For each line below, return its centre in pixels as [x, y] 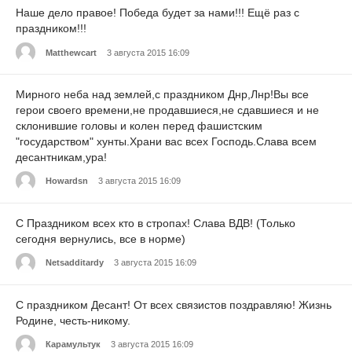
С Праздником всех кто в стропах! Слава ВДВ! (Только [156, 223]
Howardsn [67, 181]
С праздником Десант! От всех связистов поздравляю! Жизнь [174, 304]
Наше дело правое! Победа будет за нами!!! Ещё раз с [158, 13]
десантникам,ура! [61, 158]
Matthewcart [71, 52]
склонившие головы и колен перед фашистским [139, 126]
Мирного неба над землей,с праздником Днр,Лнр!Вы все [162, 95]
